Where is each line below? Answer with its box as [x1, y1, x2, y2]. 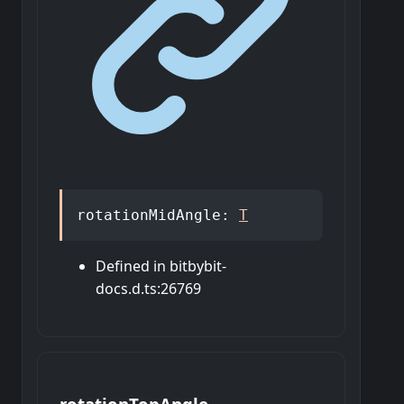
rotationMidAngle [77, 207, 221, 225]
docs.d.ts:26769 [96, 279, 201, 299]
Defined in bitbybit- [96, 256, 226, 277]
